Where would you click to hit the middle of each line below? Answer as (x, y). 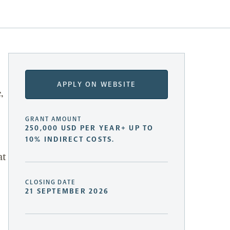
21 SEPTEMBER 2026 (67, 191)
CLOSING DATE (51, 183)
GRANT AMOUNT (54, 119)
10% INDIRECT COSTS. (70, 140)
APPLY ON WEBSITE (97, 84)
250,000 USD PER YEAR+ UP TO (90, 128)
